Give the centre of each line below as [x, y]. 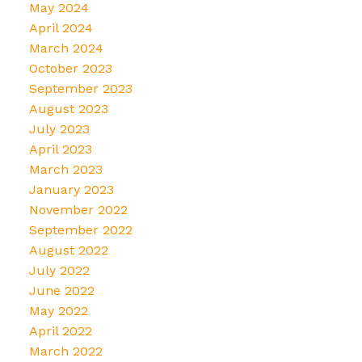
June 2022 [61, 290]
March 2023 [65, 169]
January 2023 [71, 189]
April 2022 [60, 330]
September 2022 [80, 229]
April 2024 [61, 27]
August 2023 [68, 108]
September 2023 [80, 88]
